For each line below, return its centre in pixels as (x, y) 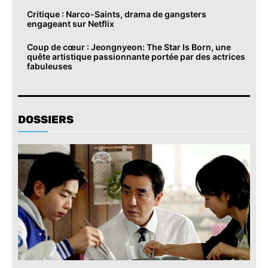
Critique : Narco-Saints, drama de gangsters (117, 14)
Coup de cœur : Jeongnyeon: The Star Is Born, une (129, 47)
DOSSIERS (46, 119)
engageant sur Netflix (71, 23)
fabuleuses (50, 66)
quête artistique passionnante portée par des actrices (136, 56)
